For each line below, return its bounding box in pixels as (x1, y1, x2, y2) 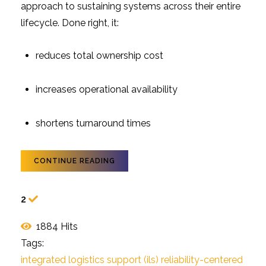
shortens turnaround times (36, 117, 151, 129)
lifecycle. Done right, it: (21, 17, 119, 28)
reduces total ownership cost (36, 49, 163, 61)
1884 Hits (31, 220, 78, 232)
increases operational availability (36, 83, 178, 95)
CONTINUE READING (34, 156, 115, 165)
